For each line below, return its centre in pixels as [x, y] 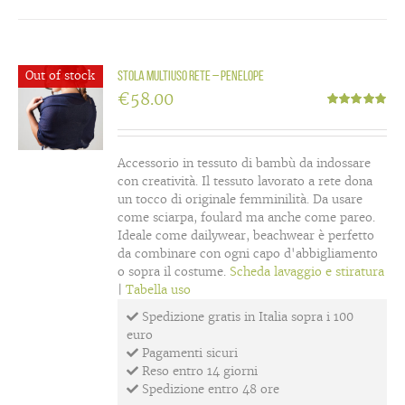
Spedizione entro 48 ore [209, 389]
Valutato [348, 117]
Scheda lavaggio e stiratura [307, 272]
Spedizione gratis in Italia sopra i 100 [246, 317]
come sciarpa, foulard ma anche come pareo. [247, 217]
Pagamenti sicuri [188, 353]
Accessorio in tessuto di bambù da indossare [245, 163]
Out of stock [60, 75]
